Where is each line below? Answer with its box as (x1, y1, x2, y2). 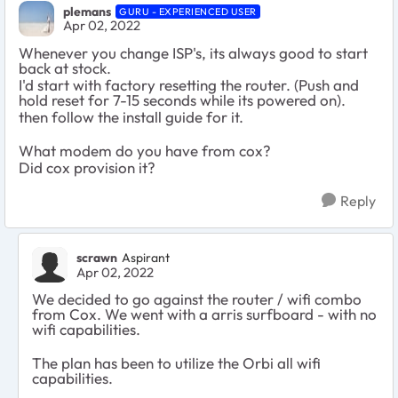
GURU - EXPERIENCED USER (119, 5, 257, 19)
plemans (63, 4, 111, 20)
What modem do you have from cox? (19, 140, 275, 160)
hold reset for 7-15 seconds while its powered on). (19, 90, 349, 109)
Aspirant (122, 250, 170, 267)
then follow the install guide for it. (19, 107, 247, 126)
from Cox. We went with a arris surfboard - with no (32, 304, 377, 323)
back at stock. (19, 58, 115, 77)
